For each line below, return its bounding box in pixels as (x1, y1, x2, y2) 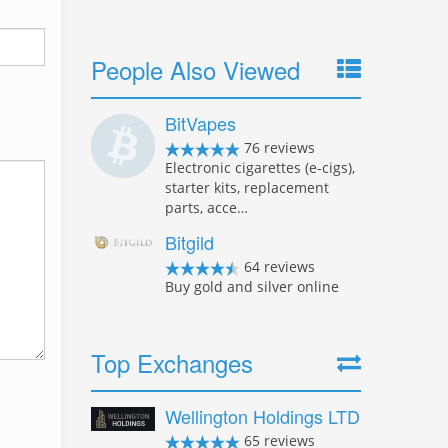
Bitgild (165, 229, 214, 255)
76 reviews (240, 138, 315, 157)
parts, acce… (165, 198, 248, 217)
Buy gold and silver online (165, 277, 339, 296)
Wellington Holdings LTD (165, 403, 360, 429)
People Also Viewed (91, 52, 300, 87)
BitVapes (165, 110, 236, 136)
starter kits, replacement (165, 178, 329, 197)
